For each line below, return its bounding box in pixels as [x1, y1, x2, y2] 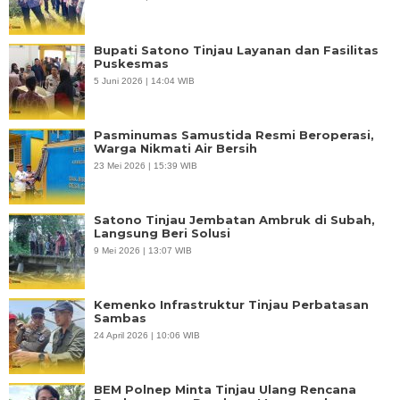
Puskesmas [94, 56, 169, 71]
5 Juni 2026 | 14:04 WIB [94, 76, 195, 87]
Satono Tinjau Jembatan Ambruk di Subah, [94, 212, 375, 228]
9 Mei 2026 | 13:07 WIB [94, 246, 192, 256]
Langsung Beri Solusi [94, 226, 230, 241]
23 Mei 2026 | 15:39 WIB [94, 161, 197, 171]
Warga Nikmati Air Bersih [94, 141, 257, 156]
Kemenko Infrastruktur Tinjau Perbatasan [94, 297, 369, 312]
